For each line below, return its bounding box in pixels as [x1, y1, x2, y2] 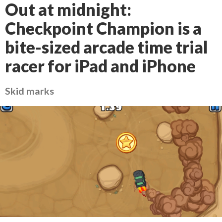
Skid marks [5, 85, 54, 97]
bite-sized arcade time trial [5, 37, 208, 57]
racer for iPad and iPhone [5, 56, 196, 76]
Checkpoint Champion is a [5, 18, 202, 38]
